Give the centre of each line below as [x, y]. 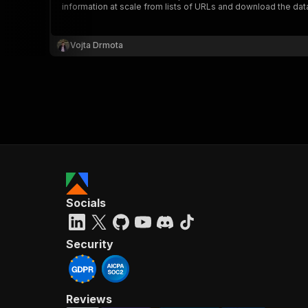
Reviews [89, 299]
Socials [86, 203]
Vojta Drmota [97, 45]
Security [90, 244]
